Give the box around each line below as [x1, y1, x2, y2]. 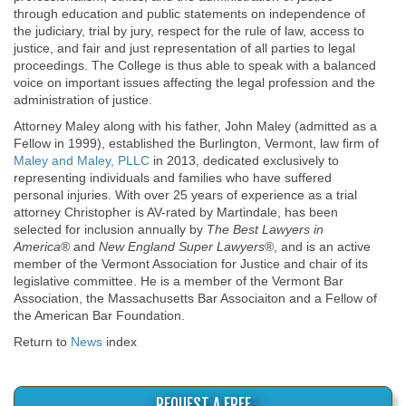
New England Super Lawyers [99, 238, 265, 254]
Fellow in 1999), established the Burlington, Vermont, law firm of [14, 135, 379, 150]
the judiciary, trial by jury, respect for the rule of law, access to [14, 23, 364, 38]
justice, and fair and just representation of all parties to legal [14, 40, 355, 55]
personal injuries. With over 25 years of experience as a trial [14, 187, 357, 202]
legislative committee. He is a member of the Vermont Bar [14, 273, 343, 288]
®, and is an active [265, 238, 371, 254]
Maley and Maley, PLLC [14, 152, 150, 168]
